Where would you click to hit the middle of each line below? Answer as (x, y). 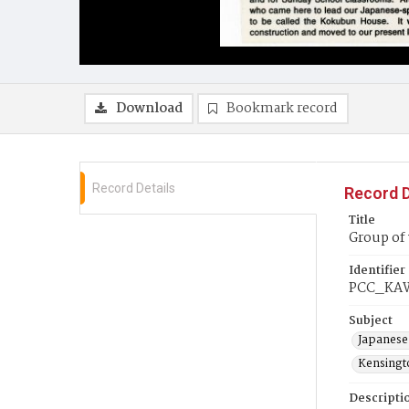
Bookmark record (282, 109)
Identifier (377, 271)
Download (149, 109)
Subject (371, 321)
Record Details (134, 188)
